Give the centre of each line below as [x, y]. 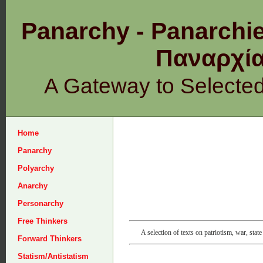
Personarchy [41, 203]
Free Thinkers [43, 221]
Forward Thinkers [50, 239]
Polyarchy [36, 168]
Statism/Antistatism [53, 256]
